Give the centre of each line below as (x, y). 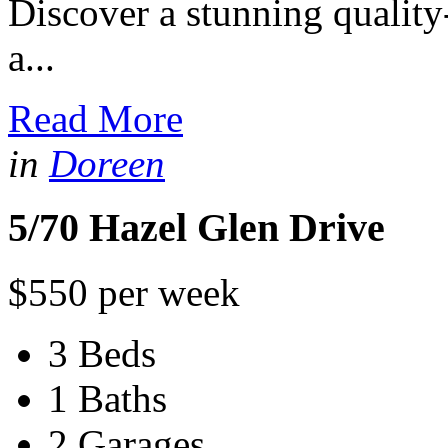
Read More (95, 118)
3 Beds (102, 354)
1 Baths (107, 399)
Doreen (107, 163)
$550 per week (124, 293)
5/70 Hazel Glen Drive (196, 228)
